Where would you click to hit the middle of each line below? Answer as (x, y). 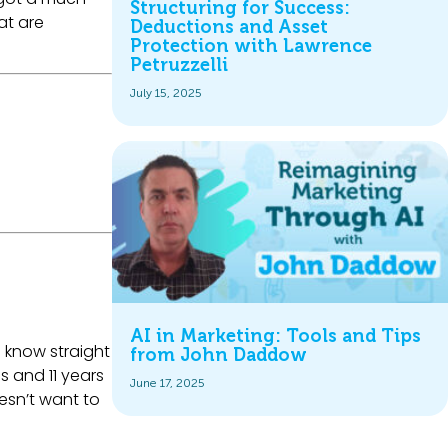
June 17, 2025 (167, 382)
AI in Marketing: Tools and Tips (275, 335)
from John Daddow (218, 354)
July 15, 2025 (166, 93)
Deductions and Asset (229, 27)
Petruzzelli (179, 65)
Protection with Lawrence (251, 46)
